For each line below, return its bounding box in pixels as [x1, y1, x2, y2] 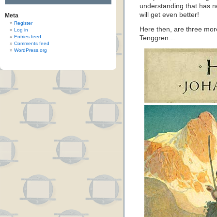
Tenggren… [139, 34, 175, 42]
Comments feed [14, 41, 49, 46]
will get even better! [139, 11, 199, 18]
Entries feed [14, 34, 41, 39]
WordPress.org [14, 47, 47, 53]
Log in [14, 27, 28, 32]
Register [14, 20, 32, 26]
